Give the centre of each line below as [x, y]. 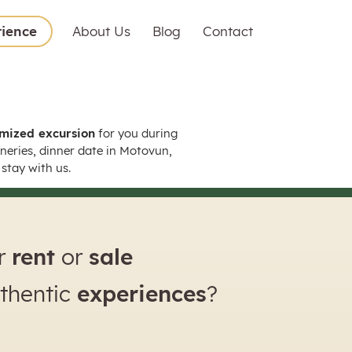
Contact [228, 31]
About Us [102, 31]
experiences [141, 294]
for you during [136, 133]
